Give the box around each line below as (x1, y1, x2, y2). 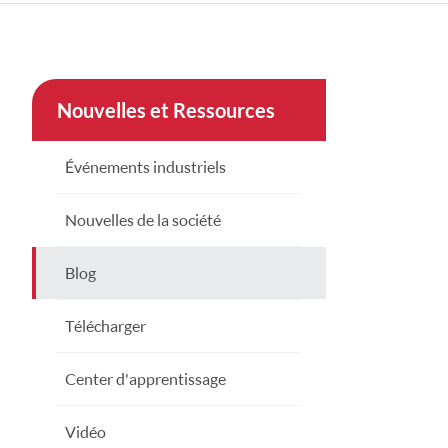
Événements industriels (64, 156, 226, 176)
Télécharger (64, 315, 146, 335)
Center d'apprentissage (64, 368, 226, 388)
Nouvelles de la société (64, 209, 221, 229)
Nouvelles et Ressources (56, 97, 275, 122)
